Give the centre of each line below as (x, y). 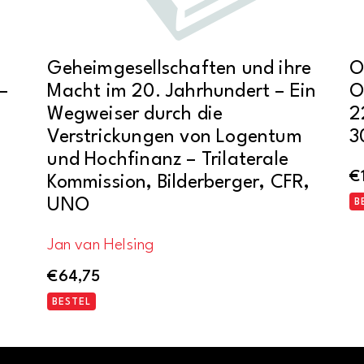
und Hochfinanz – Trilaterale (168, 160)
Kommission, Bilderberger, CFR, (179, 182)
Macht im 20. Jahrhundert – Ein (182, 91)
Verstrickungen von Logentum (175, 137)
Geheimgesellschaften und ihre (180, 69)
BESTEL (72, 303)
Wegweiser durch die (135, 114)
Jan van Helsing (101, 245)
